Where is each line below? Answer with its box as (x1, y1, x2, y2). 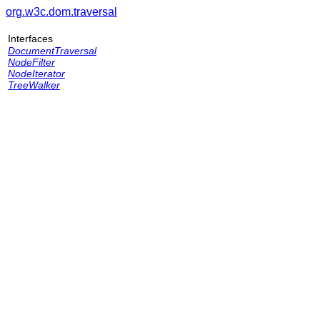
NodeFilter (8, 56, 55, 68)
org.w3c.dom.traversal (6, 6, 117, 18)
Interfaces (8, 33, 53, 44)
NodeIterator (8, 68, 65, 79)
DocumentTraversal (8, 45, 96, 56)
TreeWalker (8, 79, 60, 91)
